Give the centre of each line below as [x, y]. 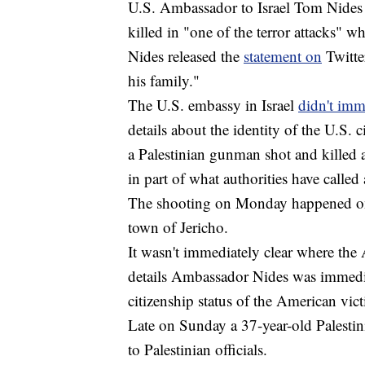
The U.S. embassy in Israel [213, 104]
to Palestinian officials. [198, 349]
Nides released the [186, 55]
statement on [283, 55]
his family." [164, 80]
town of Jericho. [178, 226]
